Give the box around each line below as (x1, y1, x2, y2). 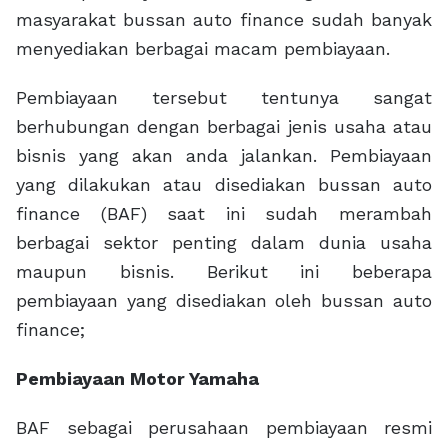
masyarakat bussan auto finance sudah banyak (16, 9, 432, 31)
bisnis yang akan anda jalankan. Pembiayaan (16, 145, 432, 167)
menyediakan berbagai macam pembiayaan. (16, 38, 390, 60)
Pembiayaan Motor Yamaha (16, 368, 259, 390)
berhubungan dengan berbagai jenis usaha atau (16, 116, 432, 138)
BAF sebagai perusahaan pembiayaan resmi (16, 417, 432, 439)
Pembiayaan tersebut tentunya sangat (16, 87, 432, 109)
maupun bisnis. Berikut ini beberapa (16, 261, 432, 283)
